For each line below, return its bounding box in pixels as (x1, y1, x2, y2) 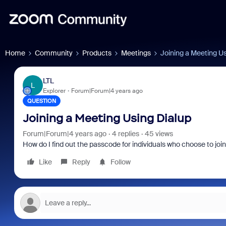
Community (35, 48, 73, 58)
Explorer (42, 86, 66, 95)
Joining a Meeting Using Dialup (22, 111, 191, 125)
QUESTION (27, 97, 56, 104)
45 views (144, 129, 173, 138)
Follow (110, 157, 131, 166)
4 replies (111, 129, 139, 138)
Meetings (121, 48, 151, 58)
